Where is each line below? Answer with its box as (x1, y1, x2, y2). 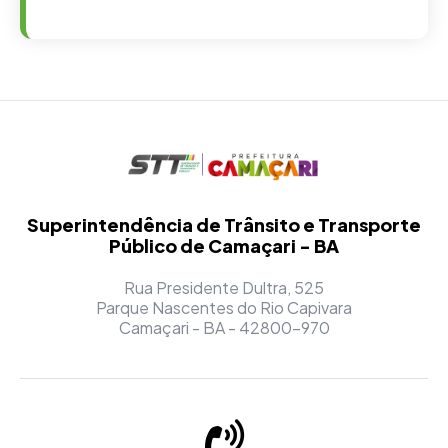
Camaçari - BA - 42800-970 (118, 316, 330, 338)
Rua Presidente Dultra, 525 (124, 276, 324, 298)
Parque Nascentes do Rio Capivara (96, 296, 352, 318)
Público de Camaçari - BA (109, 233, 339, 257)
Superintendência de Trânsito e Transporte (27, 212, 421, 236)
